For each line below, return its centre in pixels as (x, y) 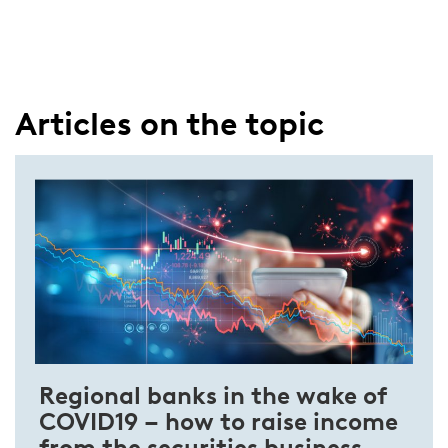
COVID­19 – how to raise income (218, 421)
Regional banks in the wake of (212, 395)
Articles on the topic (169, 123)
